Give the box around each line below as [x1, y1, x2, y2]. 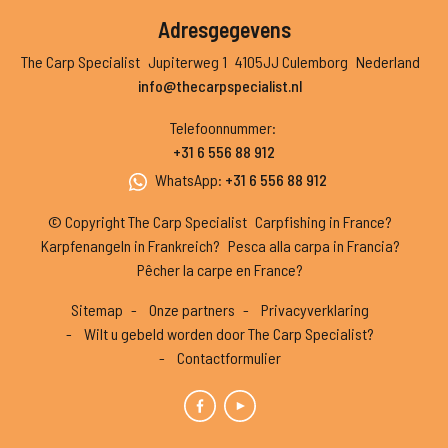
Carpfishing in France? [255, 212, 392, 231]
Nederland [355, 52, 420, 71]
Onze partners [149, 300, 235, 319]
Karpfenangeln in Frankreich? [40, 236, 220, 255]
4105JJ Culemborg [234, 52, 348, 71]
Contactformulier [177, 348, 281, 367]
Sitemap [71, 300, 123, 319]
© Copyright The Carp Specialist [48, 212, 247, 231]
